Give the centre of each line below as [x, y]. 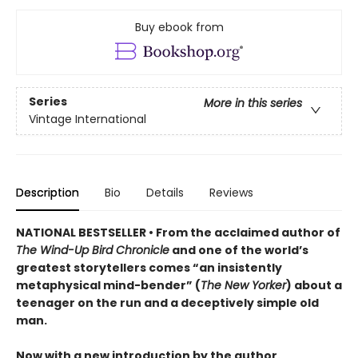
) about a [314, 286]
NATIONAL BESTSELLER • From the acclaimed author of [178, 233]
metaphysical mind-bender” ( [108, 286]
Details [165, 193]
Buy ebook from [179, 27]
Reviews [231, 193]
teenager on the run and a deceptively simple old [167, 303]
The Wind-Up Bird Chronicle [93, 251]
